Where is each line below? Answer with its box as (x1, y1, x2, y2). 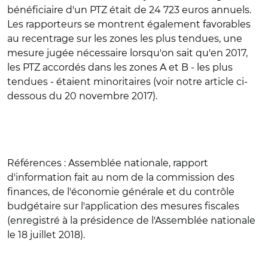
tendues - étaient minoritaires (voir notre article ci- (7, 76, 248, 87)
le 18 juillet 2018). (7, 229, 85, 240)
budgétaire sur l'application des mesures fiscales (7, 200, 239, 212)
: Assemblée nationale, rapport (62, 157, 208, 169)
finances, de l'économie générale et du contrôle (7, 186, 234, 197)
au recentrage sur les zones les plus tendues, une (7, 33, 242, 44)
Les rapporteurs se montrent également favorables (7, 19, 251, 30)
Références (7, 157, 62, 169)
